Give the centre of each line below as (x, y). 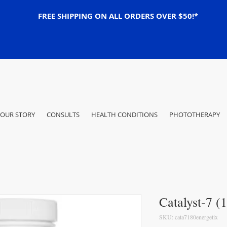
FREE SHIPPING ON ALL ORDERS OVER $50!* (118, 16)
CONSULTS (63, 114)
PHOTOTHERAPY (194, 114)
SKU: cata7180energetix (188, 217)
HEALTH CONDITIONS (124, 114)
